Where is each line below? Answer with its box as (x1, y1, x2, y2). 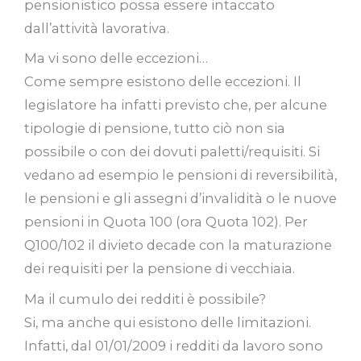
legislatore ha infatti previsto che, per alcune (24, 97, 327, 114)
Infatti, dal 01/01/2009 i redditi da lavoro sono (24, 337, 323, 354)
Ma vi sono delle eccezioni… (24, 50, 208, 67)
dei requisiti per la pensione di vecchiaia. (24, 260, 295, 277)
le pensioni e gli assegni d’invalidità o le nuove (24, 190, 337, 207)
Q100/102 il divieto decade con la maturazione (24, 237, 332, 254)
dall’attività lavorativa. (24, 20, 169, 37)
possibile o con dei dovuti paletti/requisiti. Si (24, 143, 320, 160)
